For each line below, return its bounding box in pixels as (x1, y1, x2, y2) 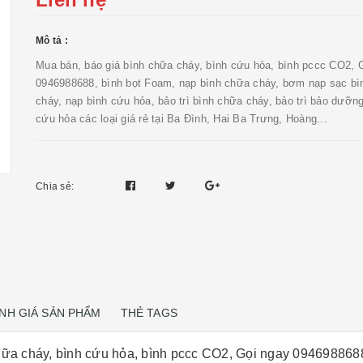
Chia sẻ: (36, 181, 74, 192)
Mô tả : (36, 35, 68, 46)
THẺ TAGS (120, 306, 177, 319)
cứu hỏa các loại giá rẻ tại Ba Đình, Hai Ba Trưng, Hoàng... (36, 113, 327, 125)
